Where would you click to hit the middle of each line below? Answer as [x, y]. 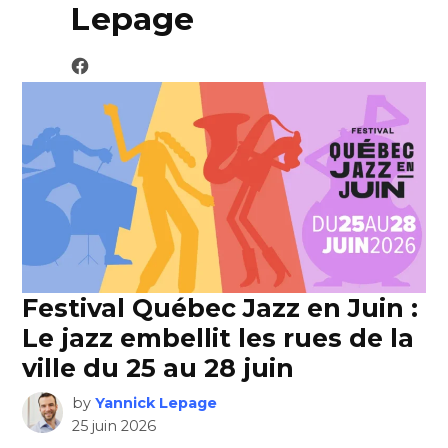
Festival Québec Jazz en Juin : [220, 308]
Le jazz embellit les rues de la [218, 338]
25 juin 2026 [113, 426]
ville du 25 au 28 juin [158, 368]
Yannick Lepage [155, 403]
